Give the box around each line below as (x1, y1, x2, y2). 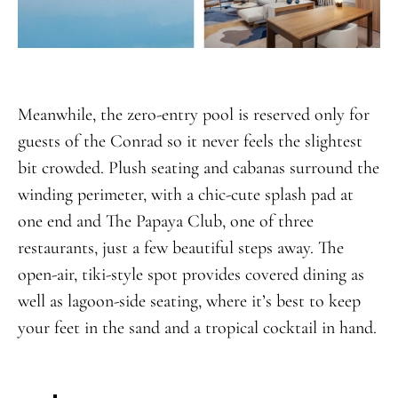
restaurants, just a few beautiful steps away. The (17, 236, 344, 259)
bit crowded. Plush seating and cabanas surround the (17, 156, 379, 179)
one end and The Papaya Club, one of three (17, 210, 314, 232)
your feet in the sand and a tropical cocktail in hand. (17, 316, 377, 338)
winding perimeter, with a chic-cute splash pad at (17, 183, 354, 205)
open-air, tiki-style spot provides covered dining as (17, 263, 364, 285)
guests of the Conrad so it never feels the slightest (17, 130, 362, 152)
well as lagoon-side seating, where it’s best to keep (17, 290, 361, 312)
